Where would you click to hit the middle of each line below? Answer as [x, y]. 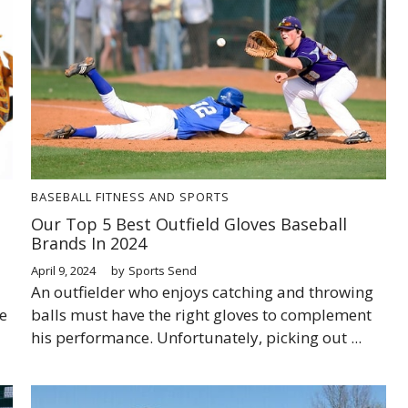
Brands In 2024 [89, 243]
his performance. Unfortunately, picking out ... [196, 337]
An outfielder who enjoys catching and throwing [202, 291]
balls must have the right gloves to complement [201, 314]
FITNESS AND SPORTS [163, 196]
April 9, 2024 [63, 270]
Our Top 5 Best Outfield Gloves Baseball [189, 224]
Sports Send [163, 270]
